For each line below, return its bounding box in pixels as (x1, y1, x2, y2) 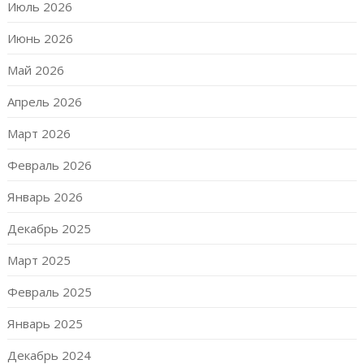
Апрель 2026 (6, 93, 82, 110)
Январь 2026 (6, 188, 83, 205)
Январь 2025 (6, 315, 83, 331)
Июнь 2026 (6, 30, 73, 46)
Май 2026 (6, 62, 64, 78)
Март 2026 (6, 125, 71, 141)
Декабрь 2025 (6, 220, 91, 236)
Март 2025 (6, 252, 71, 268)
